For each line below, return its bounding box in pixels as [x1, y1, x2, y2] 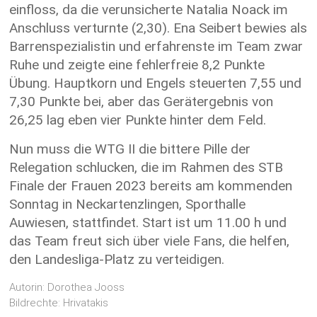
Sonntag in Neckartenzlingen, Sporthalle [9, 195, 246, 212]
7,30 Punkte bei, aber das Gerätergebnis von [9, 93, 274, 110]
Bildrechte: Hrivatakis [9, 296, 109, 309]
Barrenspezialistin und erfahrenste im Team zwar [9, 38, 304, 54]
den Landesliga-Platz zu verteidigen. [9, 250, 225, 267]
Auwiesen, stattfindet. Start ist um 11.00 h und [9, 214, 287, 231]
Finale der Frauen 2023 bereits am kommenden [9, 177, 293, 194]
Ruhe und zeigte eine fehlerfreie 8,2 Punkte [9, 56, 265, 73]
